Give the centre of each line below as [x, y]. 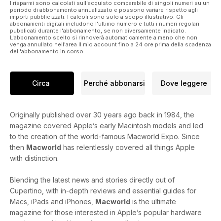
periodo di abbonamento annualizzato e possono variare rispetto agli [104, 10]
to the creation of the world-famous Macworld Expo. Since [105, 136]
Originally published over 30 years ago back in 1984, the [102, 114]
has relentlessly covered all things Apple [128, 147]
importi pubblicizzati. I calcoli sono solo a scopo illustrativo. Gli [97, 17]
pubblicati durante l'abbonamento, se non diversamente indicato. [98, 30]
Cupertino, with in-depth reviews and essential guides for [103, 190]
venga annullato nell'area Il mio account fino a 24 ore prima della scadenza [110, 44]
